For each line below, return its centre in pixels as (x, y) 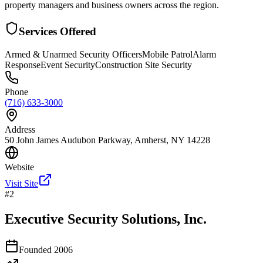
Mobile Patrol (167, 55)
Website (19, 167)
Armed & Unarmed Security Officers (73, 55)
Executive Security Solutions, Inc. (106, 219)
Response (23, 65)
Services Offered (58, 32)
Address (20, 130)
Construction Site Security (144, 65)
